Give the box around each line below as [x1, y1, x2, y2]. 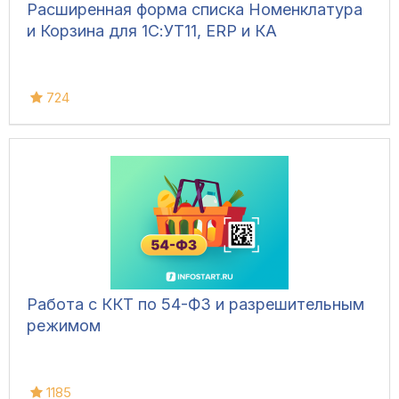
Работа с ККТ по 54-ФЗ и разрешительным [27, 295, 364, 314]
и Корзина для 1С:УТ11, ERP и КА [27, 21, 277, 41]
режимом [27, 316, 101, 336]
